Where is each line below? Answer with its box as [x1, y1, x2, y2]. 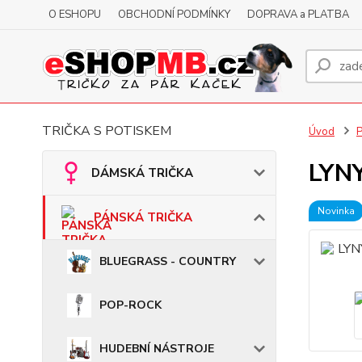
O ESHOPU [48, 7, 101, 22]
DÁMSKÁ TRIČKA [91, 165, 193, 181]
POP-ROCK [99, 297, 162, 313]
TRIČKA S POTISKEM [42, 122, 171, 140]
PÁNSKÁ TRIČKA [94, 209, 192, 225]
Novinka [317, 204, 355, 217]
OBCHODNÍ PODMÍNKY [118, 7, 230, 22]
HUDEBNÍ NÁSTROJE [99, 341, 214, 356]
